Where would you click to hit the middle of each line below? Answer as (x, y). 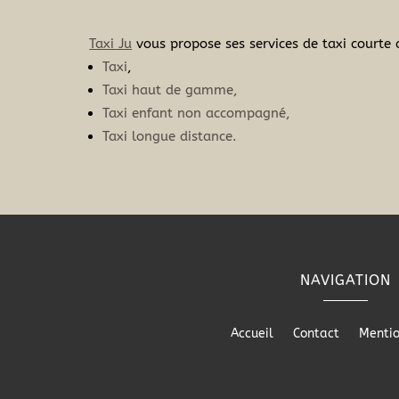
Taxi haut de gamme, (171, 90)
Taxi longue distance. (170, 137)
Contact (316, 333)
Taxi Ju (111, 44)
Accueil (252, 333)
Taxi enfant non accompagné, (197, 114)
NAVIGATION (346, 280)
